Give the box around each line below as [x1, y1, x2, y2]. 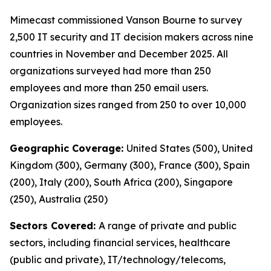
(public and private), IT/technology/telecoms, [10, 253, 226, 266]
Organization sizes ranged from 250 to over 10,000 [10, 99, 246, 111]
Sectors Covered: [10, 220, 99, 232]
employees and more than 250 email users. [10, 82, 208, 94]
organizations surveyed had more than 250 [10, 65, 211, 77]
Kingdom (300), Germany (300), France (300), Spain [10, 159, 250, 171]
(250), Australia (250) [10, 193, 108, 205]
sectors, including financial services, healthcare [10, 237, 230, 249]
